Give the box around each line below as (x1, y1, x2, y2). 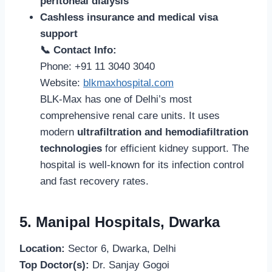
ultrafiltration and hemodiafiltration (77, 126, 248, 138)
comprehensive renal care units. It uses (40, 109, 220, 121)
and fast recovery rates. (40, 175, 149, 187)
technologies (40, 142, 102, 154)
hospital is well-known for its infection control (40, 158, 244, 171)
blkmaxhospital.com (83, 76, 174, 89)
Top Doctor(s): (19, 259, 89, 271)
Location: (19, 242, 65, 254)
